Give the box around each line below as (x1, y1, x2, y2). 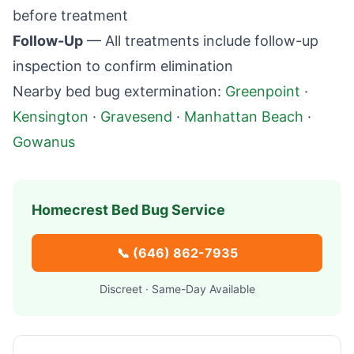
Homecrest (32, 201, 108, 218)
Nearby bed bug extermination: (13, 83, 221, 100)
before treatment (13, 7, 128, 24)
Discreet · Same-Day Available (99, 282, 255, 296)
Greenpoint (225, 83, 300, 100)
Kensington (13, 108, 88, 125)
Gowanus (13, 134, 75, 150)
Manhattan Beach (184, 108, 303, 125)
